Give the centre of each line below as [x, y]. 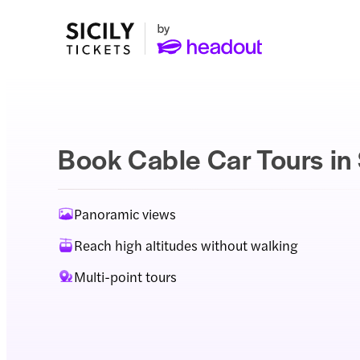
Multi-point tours [125, 276]
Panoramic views [125, 214]
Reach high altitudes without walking [186, 245]
